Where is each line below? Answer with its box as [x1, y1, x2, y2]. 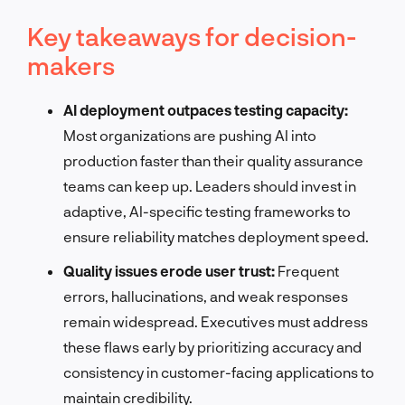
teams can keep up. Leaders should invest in [63, 176, 356, 194]
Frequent [275, 261, 339, 279]
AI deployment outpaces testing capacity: [63, 100, 348, 118]
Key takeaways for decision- [27, 20, 356, 52]
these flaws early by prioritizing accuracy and [63, 337, 362, 355]
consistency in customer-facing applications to [63, 363, 374, 381]
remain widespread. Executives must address [63, 312, 368, 330]
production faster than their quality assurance [63, 151, 363, 169]
